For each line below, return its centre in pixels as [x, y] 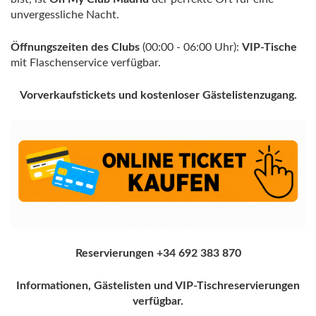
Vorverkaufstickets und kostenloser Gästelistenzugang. [158, 95]
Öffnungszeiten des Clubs [75, 47]
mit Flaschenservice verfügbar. [86, 63]
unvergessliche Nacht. [65, 15]
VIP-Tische [269, 47]
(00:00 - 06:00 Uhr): [191, 47]
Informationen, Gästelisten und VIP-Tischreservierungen [158, 285]
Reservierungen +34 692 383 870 [158, 253]
